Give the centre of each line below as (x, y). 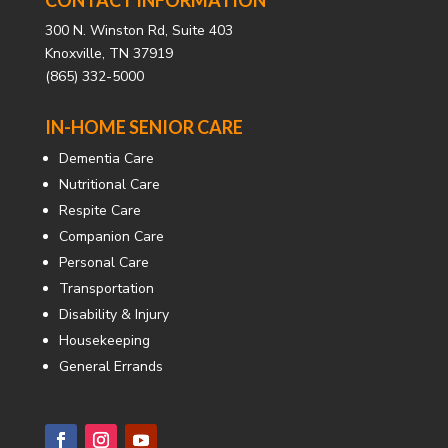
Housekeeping (104, 340)
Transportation (106, 288)
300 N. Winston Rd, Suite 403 (138, 30)
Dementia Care (106, 158)
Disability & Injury (113, 314)
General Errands (110, 366)
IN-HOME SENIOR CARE (143, 126)
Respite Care (99, 210)
